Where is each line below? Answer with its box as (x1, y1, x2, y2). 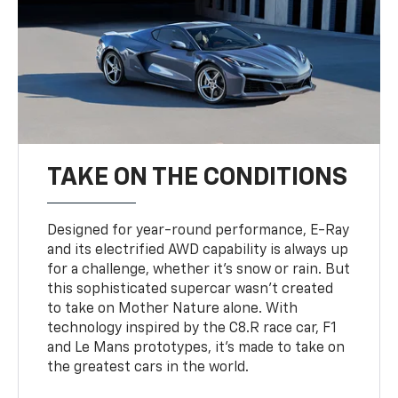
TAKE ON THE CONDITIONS (47, 165, 348, 191)
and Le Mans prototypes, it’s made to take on (47, 341, 346, 356)
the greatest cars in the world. (47, 361, 250, 376)
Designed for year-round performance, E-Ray (47, 224, 350, 239)
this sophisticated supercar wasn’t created (47, 283, 334, 298)
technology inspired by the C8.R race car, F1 (47, 322, 338, 337)
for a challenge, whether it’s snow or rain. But (47, 263, 351, 278)
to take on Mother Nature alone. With (47, 302, 298, 317)
